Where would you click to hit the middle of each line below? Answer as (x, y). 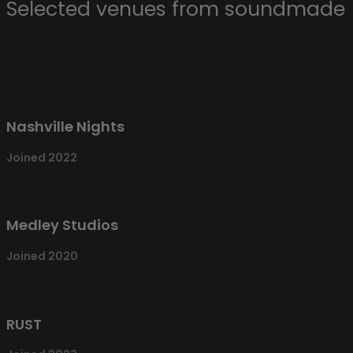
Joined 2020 (42, 256)
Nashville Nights (65, 127)
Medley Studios (62, 225)
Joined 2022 (42, 157)
